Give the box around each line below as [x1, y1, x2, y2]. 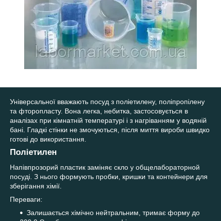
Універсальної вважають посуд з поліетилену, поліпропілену [10, 98, 205, 106]
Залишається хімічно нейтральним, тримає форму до [27, 208, 200, 217]
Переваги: [10, 195, 42, 203]
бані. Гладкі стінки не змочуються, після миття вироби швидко [10, 126, 210, 134]
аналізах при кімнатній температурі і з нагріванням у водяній [10, 116, 207, 124]
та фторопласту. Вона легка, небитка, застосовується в [10, 107, 188, 115]
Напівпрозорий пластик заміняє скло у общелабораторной [10, 163, 200, 171]
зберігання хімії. [10, 182, 62, 190]
